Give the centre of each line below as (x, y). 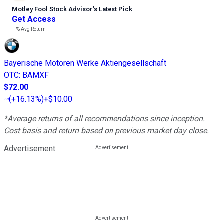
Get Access (34, 19)
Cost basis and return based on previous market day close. (106, 131)
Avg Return (33, 29)
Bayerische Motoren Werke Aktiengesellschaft (85, 63)
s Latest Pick (113, 9)
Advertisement (30, 149)
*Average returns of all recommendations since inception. (104, 119)
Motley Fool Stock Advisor (52, 9)
